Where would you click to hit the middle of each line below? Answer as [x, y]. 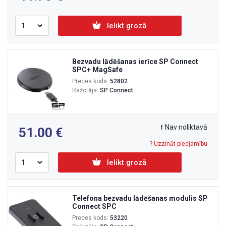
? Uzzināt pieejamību [179, 144]
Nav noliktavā [186, 127]
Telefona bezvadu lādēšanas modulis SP [140, 198]
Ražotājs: [86, 90]
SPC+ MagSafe [97, 69]
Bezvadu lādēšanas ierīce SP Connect [135, 61]
